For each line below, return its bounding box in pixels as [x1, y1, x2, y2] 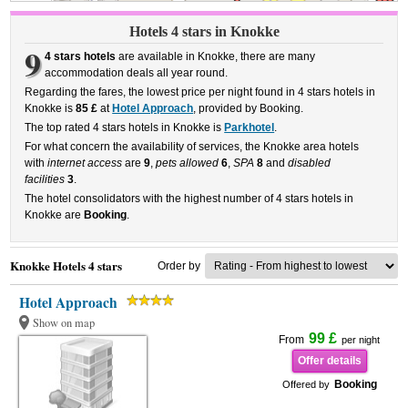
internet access [47, 157, 123, 169]
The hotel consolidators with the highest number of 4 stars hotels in [25, 192, 354, 205]
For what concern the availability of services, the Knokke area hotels [25, 140, 360, 153]
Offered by [281, 379, 330, 390]
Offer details [297, 354, 362, 367]
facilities [25, 173, 66, 186]
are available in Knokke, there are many [115, 50, 315, 63]
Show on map [33, 315, 96, 331]
